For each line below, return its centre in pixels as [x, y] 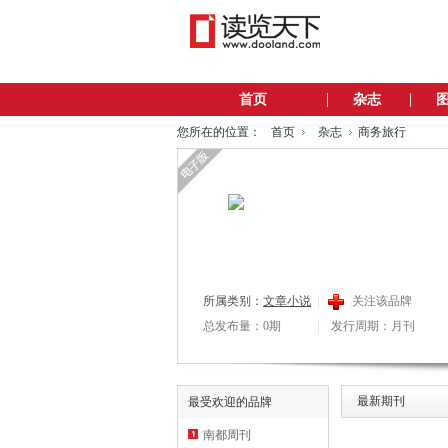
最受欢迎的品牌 [230, 402]
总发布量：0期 [242, 326]
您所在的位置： [219, 132]
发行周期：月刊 [373, 326]
